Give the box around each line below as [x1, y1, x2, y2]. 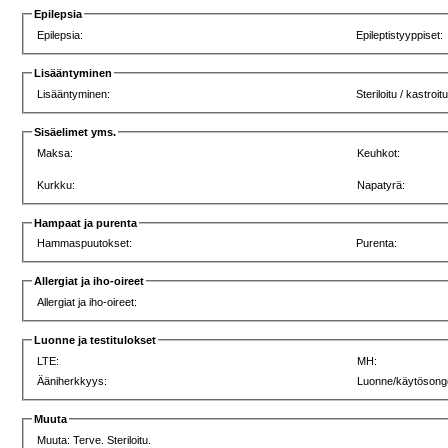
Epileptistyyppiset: [356, 29, 444, 42]
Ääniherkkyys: [37, 374, 108, 387]
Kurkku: [37, 178, 76, 191]
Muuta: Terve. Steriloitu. [37, 433, 152, 446]
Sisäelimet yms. [34, 125, 117, 138]
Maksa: [37, 146, 74, 159]
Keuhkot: [357, 146, 401, 159]
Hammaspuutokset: [37, 237, 133, 250]
